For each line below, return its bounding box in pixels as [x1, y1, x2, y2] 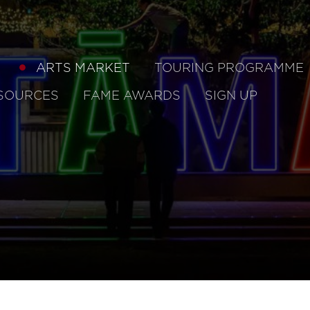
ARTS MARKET [35, 62, 130, 75]
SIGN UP [205, 90, 257, 102]
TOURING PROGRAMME [154, 62, 304, 75]
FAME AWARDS [83, 90, 181, 102]
